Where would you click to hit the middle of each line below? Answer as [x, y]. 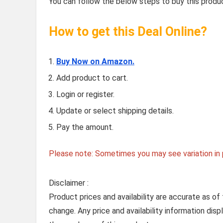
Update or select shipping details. [115, 111]
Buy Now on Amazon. [95, 62]
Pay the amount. [85, 127]
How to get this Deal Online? [128, 32]
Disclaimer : [69, 183]
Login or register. [85, 95]
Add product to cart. [92, 78]
